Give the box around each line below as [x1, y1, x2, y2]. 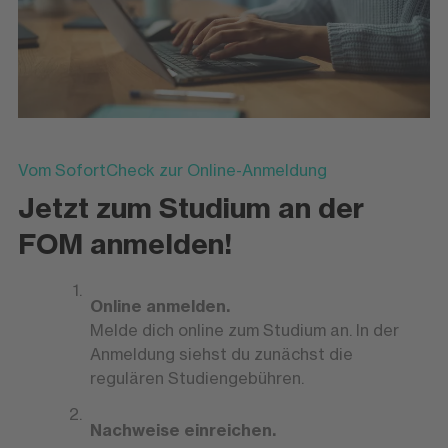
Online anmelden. [89, 295, 230, 316]
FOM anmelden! [17, 225, 232, 261]
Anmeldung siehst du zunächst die [89, 343, 353, 364]
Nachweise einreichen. [89, 419, 276, 440]
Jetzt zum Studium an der [17, 189, 364, 225]
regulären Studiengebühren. [89, 367, 304, 388]
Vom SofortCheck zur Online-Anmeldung [17, 159, 327, 180]
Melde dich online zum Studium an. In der [89, 319, 399, 340]
